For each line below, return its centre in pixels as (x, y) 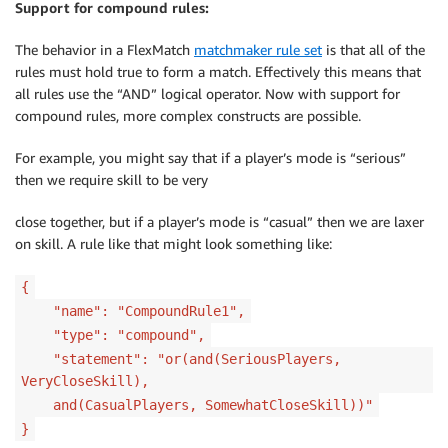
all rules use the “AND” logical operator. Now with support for (207, 94)
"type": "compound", (113, 335)
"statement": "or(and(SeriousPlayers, (181, 359)
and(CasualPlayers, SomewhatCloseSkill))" (197, 405)
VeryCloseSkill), (85, 381)
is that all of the (373, 50)
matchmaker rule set (258, 50)
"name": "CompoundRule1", (133, 311)
